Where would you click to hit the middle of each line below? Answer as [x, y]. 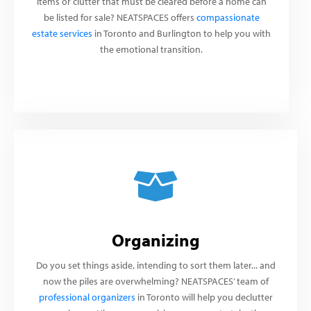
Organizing [155, 239]
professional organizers [87, 297]
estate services [62, 33]
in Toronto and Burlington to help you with [182, 33]
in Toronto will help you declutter [204, 297]
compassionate [228, 17]
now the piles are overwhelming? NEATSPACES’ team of [155, 281]
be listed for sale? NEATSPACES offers [120, 17]
